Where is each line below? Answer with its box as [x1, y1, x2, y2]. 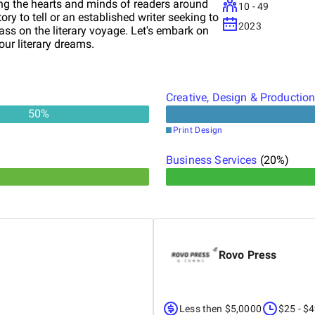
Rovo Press [219, 247, 277, 262]
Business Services [166, 153, 257, 167]
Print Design [173, 124, 223, 135]
